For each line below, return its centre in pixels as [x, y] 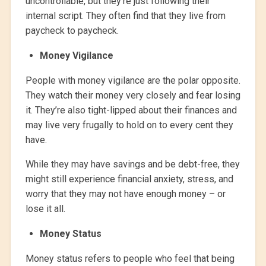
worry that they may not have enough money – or [125, 194]
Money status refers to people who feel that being [130, 259]
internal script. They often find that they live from [125, 16]
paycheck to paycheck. [72, 31]
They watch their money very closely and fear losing [133, 96]
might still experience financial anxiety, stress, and [129, 179]
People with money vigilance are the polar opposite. [133, 81]
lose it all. [45, 209]
